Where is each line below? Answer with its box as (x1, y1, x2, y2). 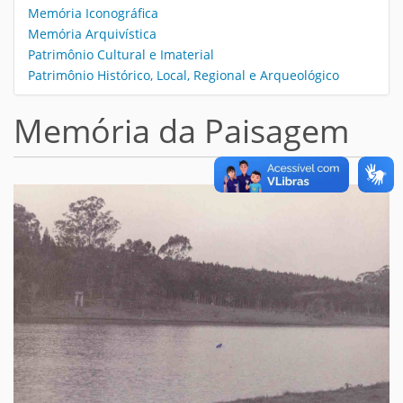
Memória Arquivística (28, 25, 157, 42)
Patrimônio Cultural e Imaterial (28, 46, 214, 63)
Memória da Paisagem (13, 109, 349, 153)
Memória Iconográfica (28, 4, 158, 22)
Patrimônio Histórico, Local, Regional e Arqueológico (28, 67, 339, 84)
